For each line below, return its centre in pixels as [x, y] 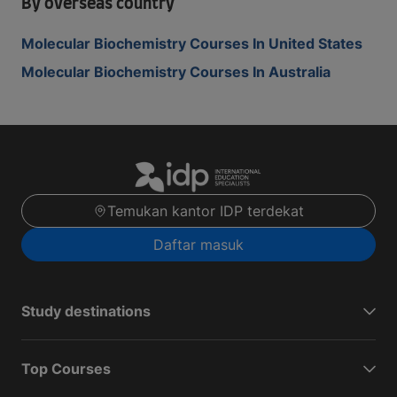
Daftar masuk [198, 245]
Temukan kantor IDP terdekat [206, 211]
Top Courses [66, 369]
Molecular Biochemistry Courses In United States [192, 43]
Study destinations [86, 311]
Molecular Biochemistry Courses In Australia [176, 72]
